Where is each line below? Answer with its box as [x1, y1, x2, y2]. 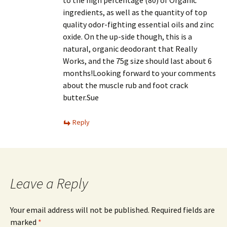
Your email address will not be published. [10, 205, 149, 215]
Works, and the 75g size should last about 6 [63, 56, 212, 66]
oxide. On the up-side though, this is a [63, 31, 192, 42]
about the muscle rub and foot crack [63, 80, 188, 90]
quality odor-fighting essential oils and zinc [63, 19, 214, 29]
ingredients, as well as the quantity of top [63, 7, 207, 17]
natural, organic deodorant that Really [63, 44, 197, 54]
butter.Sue [63, 92, 99, 102]
